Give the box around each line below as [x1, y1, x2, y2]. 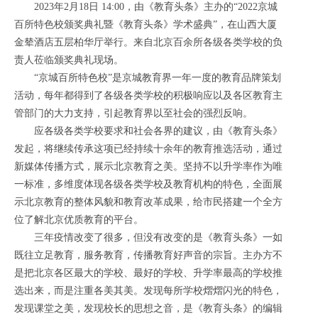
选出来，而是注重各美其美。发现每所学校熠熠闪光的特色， [14, 285, 283, 296]
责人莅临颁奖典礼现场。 [14, 54, 124, 65]
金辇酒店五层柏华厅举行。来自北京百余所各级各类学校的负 [14, 36, 283, 48]
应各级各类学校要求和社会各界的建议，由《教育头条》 [34, 125, 283, 136]
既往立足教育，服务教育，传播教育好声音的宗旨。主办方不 [14, 249, 283, 261]
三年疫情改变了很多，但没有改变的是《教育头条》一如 [34, 231, 283, 243]
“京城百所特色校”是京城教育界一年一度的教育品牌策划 [34, 72, 281, 83]
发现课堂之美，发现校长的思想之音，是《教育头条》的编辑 [14, 302, 283, 314]
